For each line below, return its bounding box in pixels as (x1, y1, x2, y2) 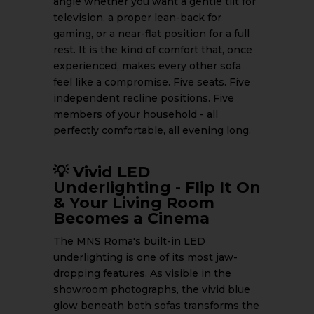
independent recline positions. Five (53, 91, 234, 104)
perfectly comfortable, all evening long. (53, 123, 251, 137)
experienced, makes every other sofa (53, 59, 241, 72)
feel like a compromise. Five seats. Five (53, 75, 250, 88)
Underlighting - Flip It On (53, 177, 261, 197)
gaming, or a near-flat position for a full (53, 27, 250, 40)
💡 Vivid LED (53, 162, 150, 182)
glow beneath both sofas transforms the (53, 299, 259, 312)
